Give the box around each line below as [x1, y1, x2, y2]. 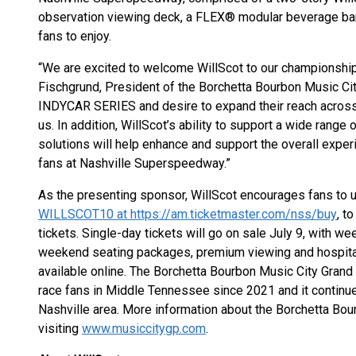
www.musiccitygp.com [82, 321, 206, 336]
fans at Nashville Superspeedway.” [38, 156, 230, 171]
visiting [38, 321, 82, 336]
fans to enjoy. [38, 29, 111, 44]
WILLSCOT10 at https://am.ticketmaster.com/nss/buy [38, 207, 337, 222]
